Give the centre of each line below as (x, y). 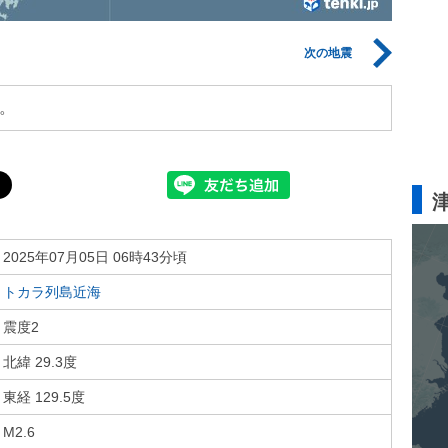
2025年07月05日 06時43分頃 (95, 257)
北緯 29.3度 (40, 362)
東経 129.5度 (44, 397)
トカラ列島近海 (52, 292)
